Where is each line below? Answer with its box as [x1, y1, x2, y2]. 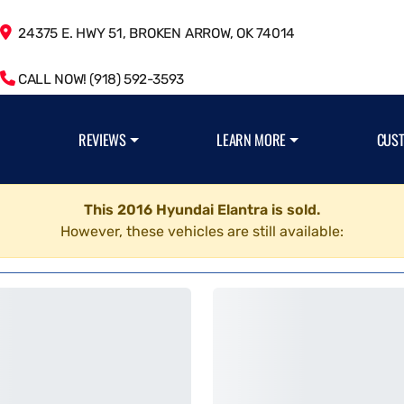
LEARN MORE [216, 128, 287, 151]
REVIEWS [78, 128, 126, 151]
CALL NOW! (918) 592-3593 [14, 71, 184, 87]
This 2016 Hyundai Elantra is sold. [84, 201, 320, 218]
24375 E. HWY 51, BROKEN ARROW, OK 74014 [11, 25, 296, 41]
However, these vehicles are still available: [60, 223, 344, 240]
